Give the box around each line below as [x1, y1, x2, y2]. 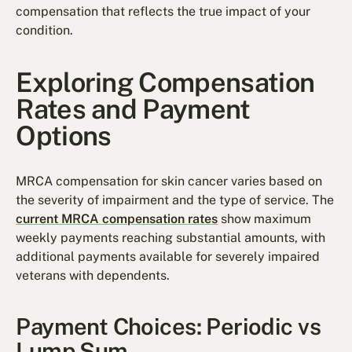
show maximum [218, 211, 312, 226]
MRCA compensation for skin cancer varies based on [16, 173, 323, 189]
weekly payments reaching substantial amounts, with [16, 229, 326, 245]
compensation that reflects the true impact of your [16, 3, 311, 19]
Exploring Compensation [16, 67, 315, 99]
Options [16, 120, 112, 152]
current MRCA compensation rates [16, 211, 218, 226]
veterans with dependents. [16, 267, 170, 283]
